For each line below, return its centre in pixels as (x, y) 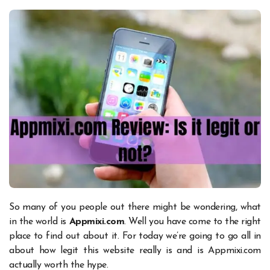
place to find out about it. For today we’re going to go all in (135, 237)
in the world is (39, 222)
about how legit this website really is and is (109, 251)
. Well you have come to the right (193, 222)
